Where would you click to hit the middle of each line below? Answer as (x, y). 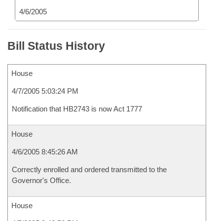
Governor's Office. (41, 180)
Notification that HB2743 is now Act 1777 (77, 109)
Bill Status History (56, 46)
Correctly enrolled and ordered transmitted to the (89, 169)
